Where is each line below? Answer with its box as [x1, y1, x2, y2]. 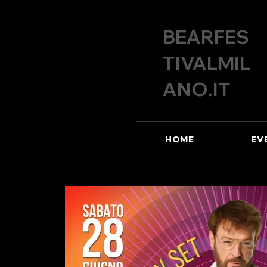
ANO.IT [163, 77, 231, 101]
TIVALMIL [163, 51, 251, 75]
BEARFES [163, 24, 250, 49]
